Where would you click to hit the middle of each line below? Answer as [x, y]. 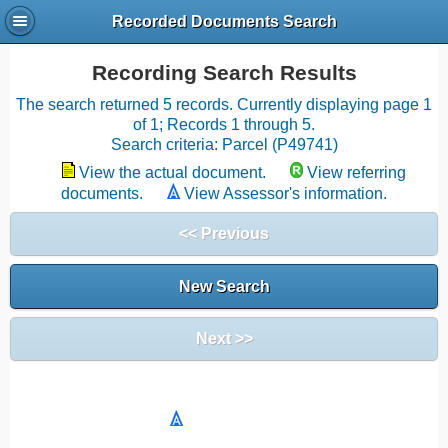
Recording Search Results [224, 73]
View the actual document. [172, 172]
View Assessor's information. [285, 193]
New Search [224, 286]
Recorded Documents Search [224, 22]
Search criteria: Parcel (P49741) [224, 144]
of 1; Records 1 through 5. [224, 124]
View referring [356, 172]
